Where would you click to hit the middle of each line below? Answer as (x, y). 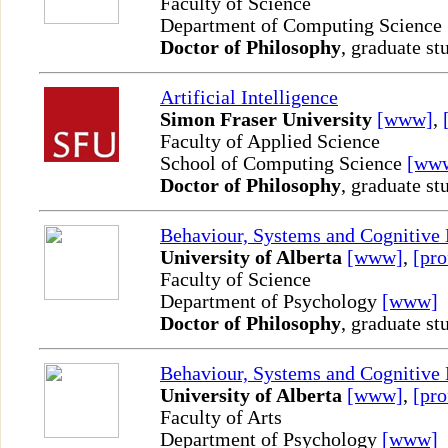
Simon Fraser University (266, 120)
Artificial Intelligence (249, 98)
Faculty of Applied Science (270, 142)
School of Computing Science (283, 164)
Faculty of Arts (221, 418)
